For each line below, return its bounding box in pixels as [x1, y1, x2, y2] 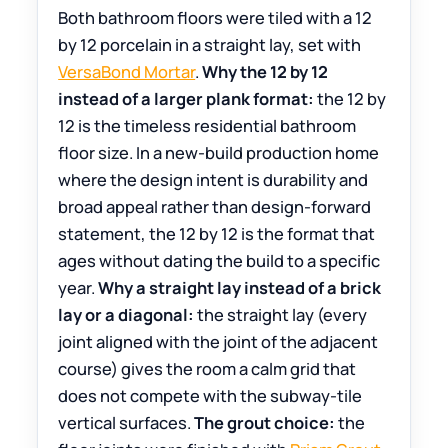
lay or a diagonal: [58, 303, 195, 327]
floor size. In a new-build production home [58, 141, 380, 165]
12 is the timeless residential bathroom [58, 114, 357, 138]
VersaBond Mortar [58, 60, 196, 84]
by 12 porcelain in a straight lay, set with [58, 33, 362, 57]
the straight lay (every [194, 303, 368, 327]
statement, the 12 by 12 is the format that [58, 222, 376, 246]
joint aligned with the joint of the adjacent [58, 330, 379, 354]
